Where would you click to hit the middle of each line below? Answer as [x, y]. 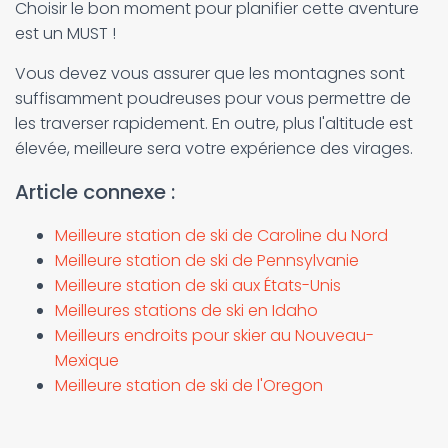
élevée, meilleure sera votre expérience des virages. [214, 148]
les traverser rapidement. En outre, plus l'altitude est [214, 123]
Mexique [87, 360]
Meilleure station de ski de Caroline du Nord [221, 235]
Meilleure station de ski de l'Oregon [189, 385]
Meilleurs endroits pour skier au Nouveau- [214, 335]
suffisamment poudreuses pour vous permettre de [213, 98]
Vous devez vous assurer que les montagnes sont [210, 73]
